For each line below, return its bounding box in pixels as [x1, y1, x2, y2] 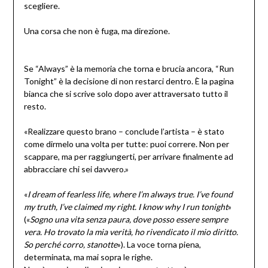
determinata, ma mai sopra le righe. [23, 252, 153, 263]
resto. [23, 101, 46, 112]
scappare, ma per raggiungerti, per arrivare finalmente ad [23, 151, 233, 162]
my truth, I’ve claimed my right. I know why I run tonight [23, 202, 228, 212]
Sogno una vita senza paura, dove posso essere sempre [29, 214, 228, 225]
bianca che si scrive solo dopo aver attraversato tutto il [23, 89, 228, 99]
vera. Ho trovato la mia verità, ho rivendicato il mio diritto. [23, 227, 238, 237]
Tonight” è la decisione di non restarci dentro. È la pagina [23, 76, 234, 87]
